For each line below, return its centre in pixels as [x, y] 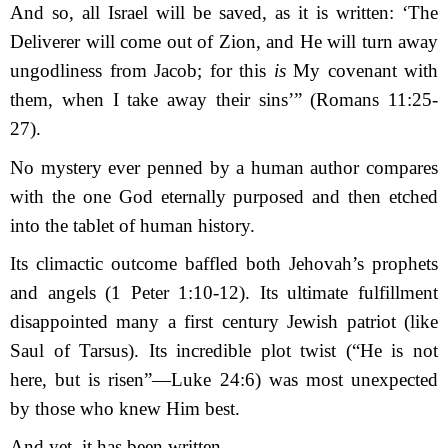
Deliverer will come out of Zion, [138, 42]
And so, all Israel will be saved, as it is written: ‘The [224, 13]
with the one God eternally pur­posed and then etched [224, 196]
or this [244, 71]
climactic [69, 263]
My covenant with [365, 71]
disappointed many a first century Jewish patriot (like [224, 321]
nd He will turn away [356, 42]
